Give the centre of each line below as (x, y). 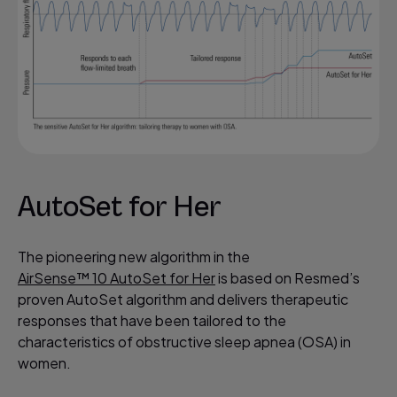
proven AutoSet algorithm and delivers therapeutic (183, 299)
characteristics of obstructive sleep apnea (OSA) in (184, 341)
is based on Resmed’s (288, 277)
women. (44, 362)
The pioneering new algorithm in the (134, 256)
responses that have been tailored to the (152, 320)
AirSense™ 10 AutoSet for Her (117, 277)
